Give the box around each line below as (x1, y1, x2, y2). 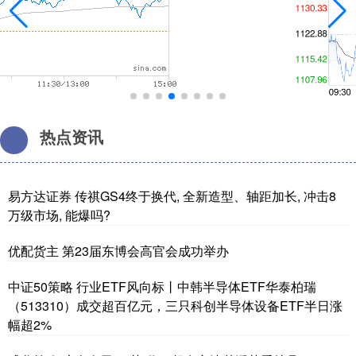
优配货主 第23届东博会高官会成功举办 (8, 242, 229, 261)
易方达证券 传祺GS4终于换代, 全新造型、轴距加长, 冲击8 (8, 187, 336, 206)
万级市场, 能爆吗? (8, 206, 110, 225)
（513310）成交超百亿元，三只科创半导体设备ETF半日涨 (8, 296, 342, 315)
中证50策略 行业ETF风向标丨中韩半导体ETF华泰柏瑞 (8, 277, 316, 296)
